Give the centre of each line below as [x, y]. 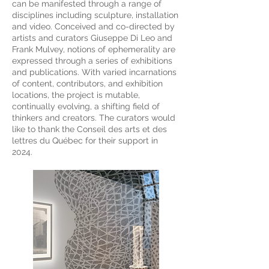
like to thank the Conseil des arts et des [89, 129]
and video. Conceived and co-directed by [93, 26]
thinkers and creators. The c [67, 118]
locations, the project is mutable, [76, 95]
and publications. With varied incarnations [94, 72]
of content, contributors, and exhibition [87, 83]
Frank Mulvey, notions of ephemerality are [94, 49]
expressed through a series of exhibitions [92, 61]
